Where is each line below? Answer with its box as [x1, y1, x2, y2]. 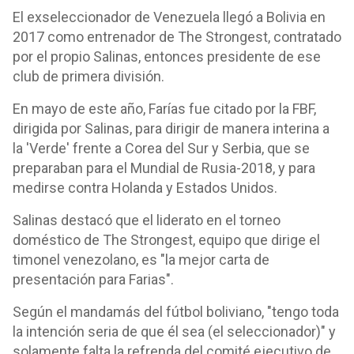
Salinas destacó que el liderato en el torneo [13, 212, 281, 228]
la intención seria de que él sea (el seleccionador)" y [13, 323, 336, 340]
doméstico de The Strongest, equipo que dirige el [13, 232, 320, 248]
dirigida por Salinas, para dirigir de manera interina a [13, 120, 330, 137]
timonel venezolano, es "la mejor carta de [13, 251, 269, 268]
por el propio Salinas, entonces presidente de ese [13, 48, 321, 65]
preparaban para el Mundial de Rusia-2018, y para [13, 160, 315, 176]
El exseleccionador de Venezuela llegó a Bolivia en [13, 9, 326, 25]
